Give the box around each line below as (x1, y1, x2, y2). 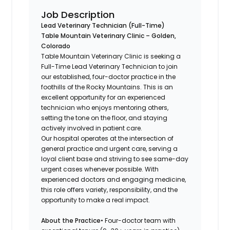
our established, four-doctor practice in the (41, 72, 176, 81)
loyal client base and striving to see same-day (41, 154, 189, 163)
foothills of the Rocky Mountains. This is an (41, 82, 174, 91)
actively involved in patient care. (41, 123, 143, 132)
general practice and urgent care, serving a (41, 144, 178, 153)
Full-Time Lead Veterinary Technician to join (41, 62, 178, 71)
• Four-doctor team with (101, 216, 176, 225)
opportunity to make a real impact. (41, 195, 150, 204)
